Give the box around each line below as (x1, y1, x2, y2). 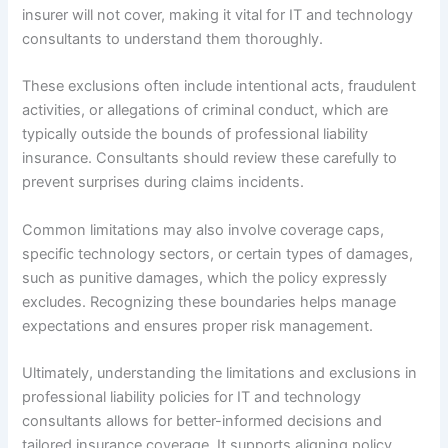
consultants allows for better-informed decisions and (22, 412, 383, 431)
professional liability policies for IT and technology (22, 388, 362, 407)
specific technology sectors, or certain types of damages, (22, 244, 414, 263)
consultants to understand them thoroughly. (22, 30, 324, 49)
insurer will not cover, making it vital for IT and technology (22, 6, 414, 25)
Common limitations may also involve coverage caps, (22, 220, 385, 239)
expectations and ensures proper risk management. (22, 316, 374, 335)
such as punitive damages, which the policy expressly (22, 268, 388, 287)
